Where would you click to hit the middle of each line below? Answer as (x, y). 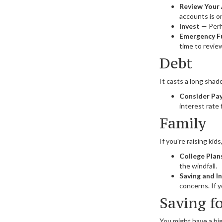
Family (183, 123)
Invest (190, 26)
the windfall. (198, 166)
